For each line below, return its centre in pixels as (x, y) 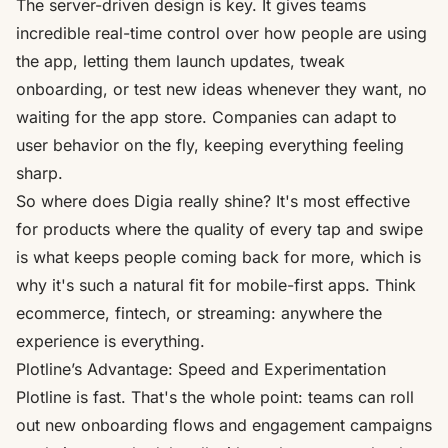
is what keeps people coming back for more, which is (218, 256)
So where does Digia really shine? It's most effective (213, 200)
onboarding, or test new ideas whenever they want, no (221, 88)
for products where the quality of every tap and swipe (219, 228)
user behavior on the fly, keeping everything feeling (210, 144)
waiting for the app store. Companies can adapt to (206, 116)
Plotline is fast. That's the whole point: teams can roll (215, 396)
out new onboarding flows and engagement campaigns (224, 424)
